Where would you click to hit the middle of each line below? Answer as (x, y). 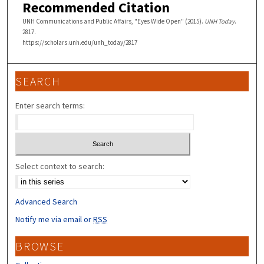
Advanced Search (47, 201)
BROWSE (40, 246)
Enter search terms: (50, 106)
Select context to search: (60, 166)
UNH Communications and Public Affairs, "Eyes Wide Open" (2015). (113, 21)
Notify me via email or (55, 219)
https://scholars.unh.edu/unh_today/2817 (80, 42)
